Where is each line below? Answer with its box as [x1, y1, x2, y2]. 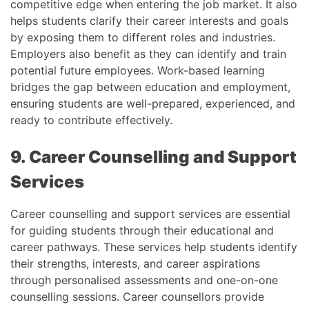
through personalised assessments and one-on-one [10, 272, 278, 287]
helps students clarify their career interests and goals [10, 13, 288, 28]
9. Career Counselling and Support [10, 146, 297, 167]
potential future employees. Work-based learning [10, 63, 265, 77]
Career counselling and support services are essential [10, 206, 290, 221]
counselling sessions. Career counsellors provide [10, 289, 264, 303]
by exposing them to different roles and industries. [10, 30, 275, 44]
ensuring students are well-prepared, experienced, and [10, 96, 295, 110]
